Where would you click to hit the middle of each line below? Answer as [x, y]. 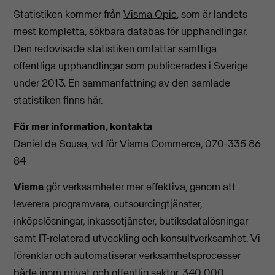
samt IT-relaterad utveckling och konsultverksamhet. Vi [137, 238]
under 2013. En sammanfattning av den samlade [122, 83]
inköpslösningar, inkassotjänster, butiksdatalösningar [131, 221]
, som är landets [212, 14]
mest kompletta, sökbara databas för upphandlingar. [131, 32]
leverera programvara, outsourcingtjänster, [108, 203]
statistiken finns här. [60, 100]
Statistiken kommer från [69, 14]
